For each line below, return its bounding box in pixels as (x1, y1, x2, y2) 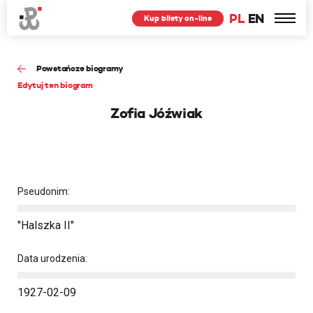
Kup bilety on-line (144, 13, 212, 23)
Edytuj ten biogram (17, 80, 93, 90)
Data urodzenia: (17, 253, 87, 264)
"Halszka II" (17, 219, 74, 232)
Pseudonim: (17, 186, 70, 197)
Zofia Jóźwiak (110, 104, 203, 122)
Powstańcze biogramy (36, 63, 124, 73)
